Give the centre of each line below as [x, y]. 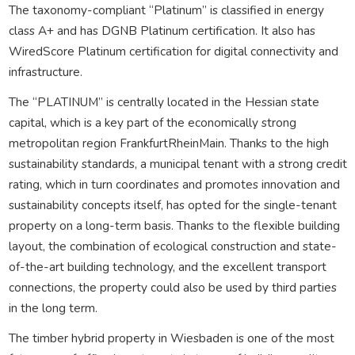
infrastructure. [45, 71]
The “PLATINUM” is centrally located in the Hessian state [164, 101]
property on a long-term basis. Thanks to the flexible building [174, 225]
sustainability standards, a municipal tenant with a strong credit [177, 163]
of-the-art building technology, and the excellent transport [167, 266]
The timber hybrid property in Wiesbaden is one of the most [171, 338]
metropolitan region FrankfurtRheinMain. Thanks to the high [168, 143]
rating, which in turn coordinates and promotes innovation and [174, 184]
